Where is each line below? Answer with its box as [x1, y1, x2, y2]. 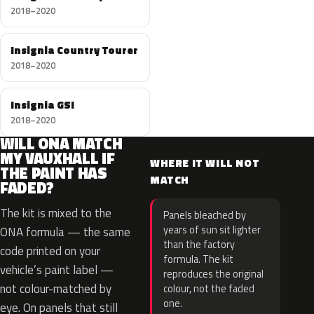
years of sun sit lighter [163, 222, 261, 238]
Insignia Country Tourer [11, 42, 138, 58]
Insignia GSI [11, 97, 74, 113]
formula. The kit [163, 252, 233, 267]
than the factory [163, 237, 235, 252]
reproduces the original [163, 266, 264, 282]
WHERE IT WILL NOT [150, 155, 260, 171]
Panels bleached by [163, 207, 246, 223]
